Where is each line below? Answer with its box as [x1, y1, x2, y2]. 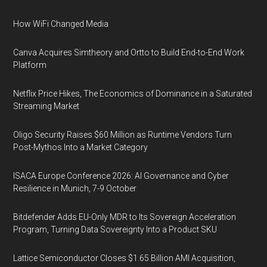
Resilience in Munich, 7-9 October [13, 184, 137, 193]
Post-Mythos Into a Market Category [13, 142, 148, 152]
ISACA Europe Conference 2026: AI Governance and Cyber [13, 171, 229, 181]
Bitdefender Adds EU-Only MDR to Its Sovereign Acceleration [13, 212, 237, 222]
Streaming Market [13, 101, 80, 111]
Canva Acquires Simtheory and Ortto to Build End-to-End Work [13, 48, 245, 57]
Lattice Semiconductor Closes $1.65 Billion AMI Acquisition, [13, 253, 236, 263]
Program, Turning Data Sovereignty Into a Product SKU [13, 225, 218, 234]
